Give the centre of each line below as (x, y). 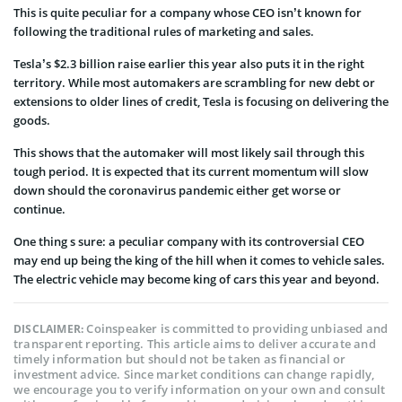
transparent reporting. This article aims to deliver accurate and (195, 343)
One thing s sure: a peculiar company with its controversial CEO (189, 241)
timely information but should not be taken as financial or (180, 358)
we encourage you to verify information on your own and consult (200, 389)
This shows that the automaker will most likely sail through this (189, 152)
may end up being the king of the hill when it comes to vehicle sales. (199, 260)
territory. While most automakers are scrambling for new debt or (194, 82)
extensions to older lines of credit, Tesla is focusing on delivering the (201, 101)
